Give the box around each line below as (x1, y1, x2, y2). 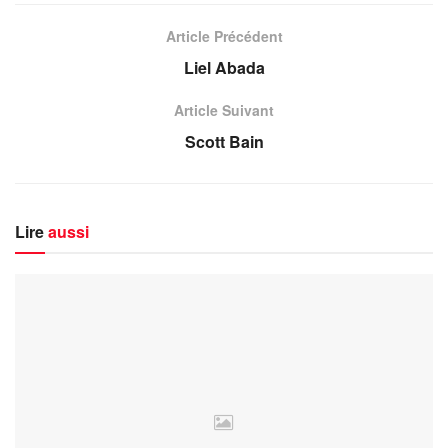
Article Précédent (165, 25, 283, 46)
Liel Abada (183, 55, 265, 79)
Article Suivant (174, 99, 274, 120)
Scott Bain (184, 129, 264, 153)
